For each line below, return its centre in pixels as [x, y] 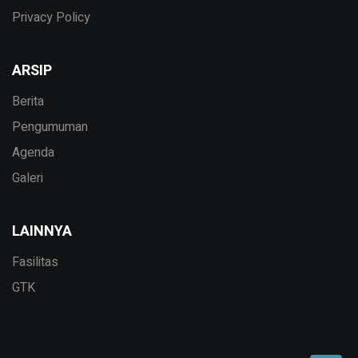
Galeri [28, 179]
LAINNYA [42, 232]
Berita [28, 102]
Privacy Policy [51, 18]
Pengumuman [50, 127]
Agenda [33, 153]
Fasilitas [35, 263]
